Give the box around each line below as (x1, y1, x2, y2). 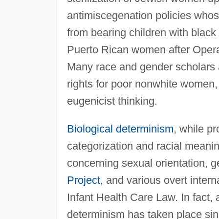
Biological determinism (66, 122, 174, 135)
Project (66, 174, 100, 186)
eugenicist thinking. (66, 94, 157, 107)
